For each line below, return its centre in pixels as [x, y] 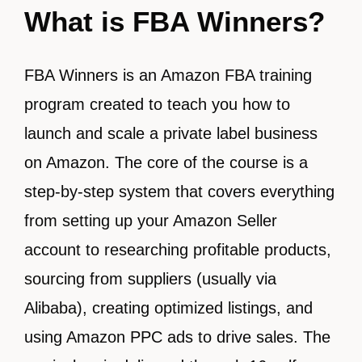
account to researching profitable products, [178, 250]
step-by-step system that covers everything [179, 192]
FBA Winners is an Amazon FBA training [168, 75]
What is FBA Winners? [175, 21]
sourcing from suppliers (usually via [150, 279]
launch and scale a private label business [171, 133]
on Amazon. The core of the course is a [166, 162]
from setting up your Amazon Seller [151, 221]
